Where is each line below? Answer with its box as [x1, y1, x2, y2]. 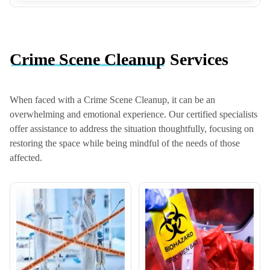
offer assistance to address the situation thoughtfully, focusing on [10, 124, 254, 134]
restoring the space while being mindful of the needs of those [10, 138, 240, 149]
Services [166, 49, 228, 69]
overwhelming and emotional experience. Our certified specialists [10, 109, 257, 120]
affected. [10, 152, 42, 163]
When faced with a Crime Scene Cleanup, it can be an [10, 95, 215, 105]
